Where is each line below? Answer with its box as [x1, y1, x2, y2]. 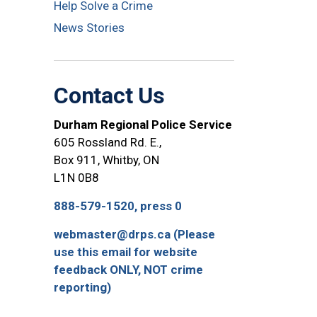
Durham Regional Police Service [54, 117, 232, 132]
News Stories [54, 20, 125, 35]
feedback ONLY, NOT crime [54, 262, 203, 277]
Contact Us [54, 81, 165, 109]
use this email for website [54, 244, 197, 259]
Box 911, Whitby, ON [54, 152, 159, 167]
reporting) [54, 279, 111, 294]
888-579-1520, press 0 [54, 198, 182, 213]
